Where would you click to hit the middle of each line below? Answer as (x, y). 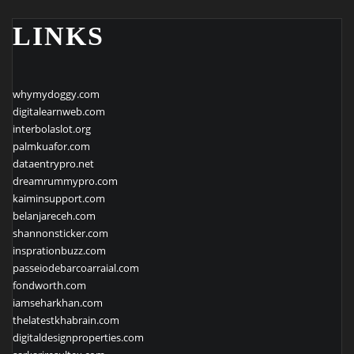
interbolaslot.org (52, 128)
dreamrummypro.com (65, 181)
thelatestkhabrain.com (66, 320)
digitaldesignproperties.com (78, 337)
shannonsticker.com (60, 233)
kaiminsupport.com (59, 198)
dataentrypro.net (53, 163)
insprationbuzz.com (59, 250)
